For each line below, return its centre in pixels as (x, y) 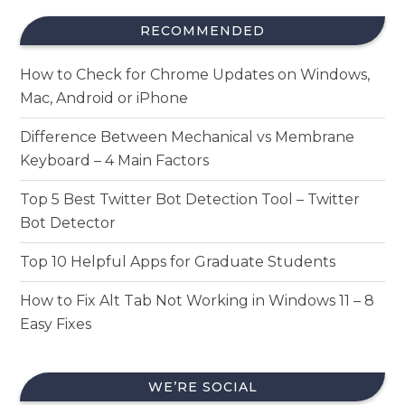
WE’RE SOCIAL (202, 387)
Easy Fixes (56, 325)
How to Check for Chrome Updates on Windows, (195, 75)
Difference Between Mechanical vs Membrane (188, 137)
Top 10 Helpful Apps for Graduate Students (178, 262)
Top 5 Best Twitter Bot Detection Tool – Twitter (190, 200)
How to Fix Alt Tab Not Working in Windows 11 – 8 (198, 301)
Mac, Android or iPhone (104, 99)
